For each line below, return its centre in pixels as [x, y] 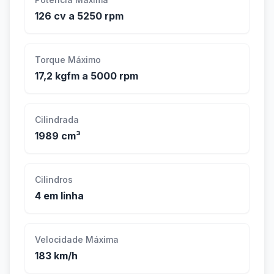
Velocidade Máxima [77, 240]
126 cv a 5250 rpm [79, 16]
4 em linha [59, 196]
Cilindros [54, 180]
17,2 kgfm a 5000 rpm [87, 76]
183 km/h [56, 256]
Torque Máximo [68, 60]
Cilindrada [57, 120]
